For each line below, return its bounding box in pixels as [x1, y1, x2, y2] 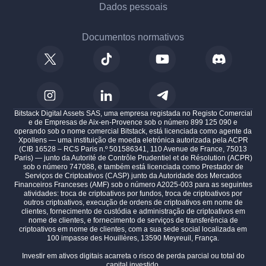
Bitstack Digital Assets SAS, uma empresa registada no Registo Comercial [14, 109, 252, 118]
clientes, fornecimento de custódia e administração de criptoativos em [21, 207, 245, 216]
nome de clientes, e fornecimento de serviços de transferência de [28, 216, 238, 225]
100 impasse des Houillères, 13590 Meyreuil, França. [47, 234, 219, 243]
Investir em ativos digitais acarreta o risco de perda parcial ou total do [21, 252, 245, 261]
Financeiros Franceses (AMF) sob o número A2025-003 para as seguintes [14, 180, 252, 189]
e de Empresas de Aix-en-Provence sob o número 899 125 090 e [28, 118, 237, 127]
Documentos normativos [82, 32, 184, 43]
